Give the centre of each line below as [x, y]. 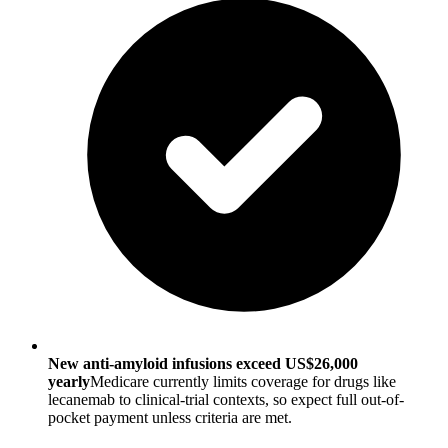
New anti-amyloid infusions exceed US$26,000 [203, 363]
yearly [69, 381]
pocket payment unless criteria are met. [170, 417]
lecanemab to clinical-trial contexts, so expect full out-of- [226, 399]
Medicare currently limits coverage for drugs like [243, 381]
